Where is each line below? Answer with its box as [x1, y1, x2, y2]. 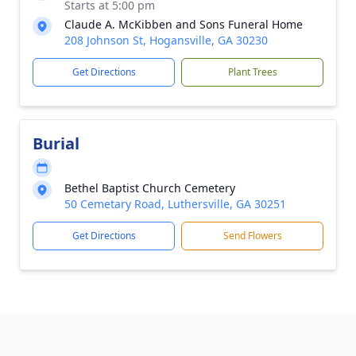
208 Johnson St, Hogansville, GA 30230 [64, 33, 268, 48]
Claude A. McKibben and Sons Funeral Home [64, 17, 303, 32]
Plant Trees [227, 65, 277, 79]
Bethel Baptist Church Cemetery [64, 180, 235, 195]
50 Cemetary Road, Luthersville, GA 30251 [64, 196, 286, 211]
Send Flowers [222, 229, 282, 242]
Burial [33, 133, 79, 154]
